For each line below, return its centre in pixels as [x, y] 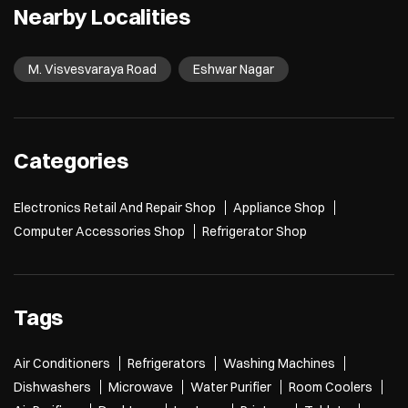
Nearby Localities [102, 17]
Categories [71, 160]
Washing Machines [279, 364]
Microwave [141, 388]
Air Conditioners [62, 364]
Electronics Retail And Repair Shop [115, 207]
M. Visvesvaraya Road [92, 70]
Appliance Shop [279, 207]
